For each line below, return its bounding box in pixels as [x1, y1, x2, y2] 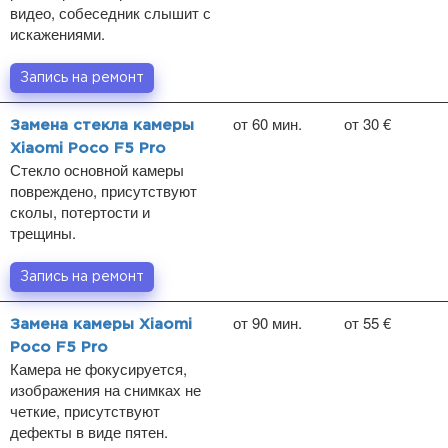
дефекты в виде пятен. [10, 421, 168, 442]
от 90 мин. [233, 312, 302, 333]
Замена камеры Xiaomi [10, 318, 192, 331]
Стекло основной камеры [10, 159, 184, 180]
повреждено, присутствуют [10, 180, 197, 201]
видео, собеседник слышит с [10, 2, 211, 23]
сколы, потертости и [10, 201, 150, 222]
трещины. [10, 222, 76, 243]
